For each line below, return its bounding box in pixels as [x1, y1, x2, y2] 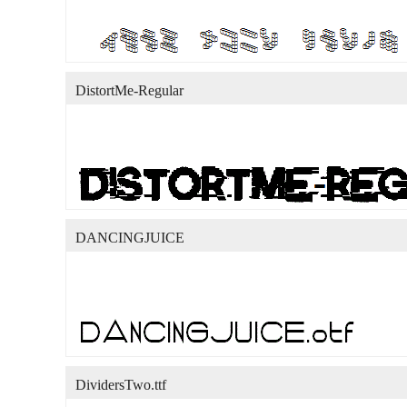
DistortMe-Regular [75, 83, 184, 98]
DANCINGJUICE [75, 230, 184, 245]
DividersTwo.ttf [75, 377, 166, 392]
